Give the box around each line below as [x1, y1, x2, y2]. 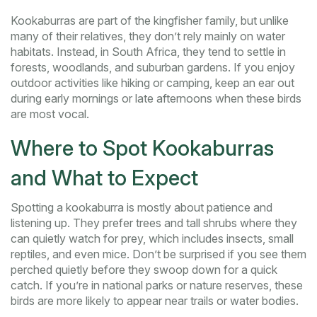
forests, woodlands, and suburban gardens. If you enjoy [11, 60, 295, 75]
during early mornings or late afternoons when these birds [11, 91, 301, 106]
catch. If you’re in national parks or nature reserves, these [11, 278, 303, 293]
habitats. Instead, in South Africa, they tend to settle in [11, 45, 286, 59]
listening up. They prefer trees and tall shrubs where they [11, 216, 297, 231]
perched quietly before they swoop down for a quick [11, 263, 277, 277]
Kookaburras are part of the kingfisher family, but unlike [11, 13, 289, 28]
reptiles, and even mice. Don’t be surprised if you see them [11, 247, 306, 262]
